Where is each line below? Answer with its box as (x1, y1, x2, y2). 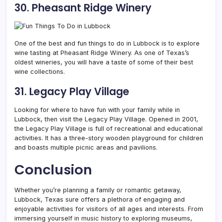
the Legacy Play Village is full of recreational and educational (14, 124, 203, 132)
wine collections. (14, 67, 65, 75)
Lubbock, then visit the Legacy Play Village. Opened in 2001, (14, 115, 198, 123)
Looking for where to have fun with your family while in (14, 106, 180, 113)
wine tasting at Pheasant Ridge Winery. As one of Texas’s (14, 49, 189, 56)
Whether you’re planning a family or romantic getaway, (14, 186, 181, 194)
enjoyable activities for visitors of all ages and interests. (14, 205, 188, 213)
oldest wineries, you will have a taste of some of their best (14, 58, 193, 66)
